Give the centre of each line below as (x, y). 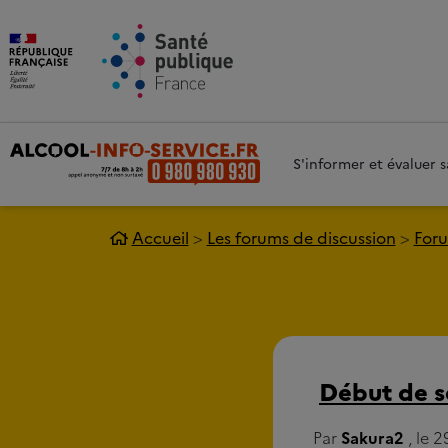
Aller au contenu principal (262, 16)
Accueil (160, 238)
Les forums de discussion (301, 238)
